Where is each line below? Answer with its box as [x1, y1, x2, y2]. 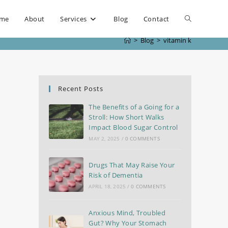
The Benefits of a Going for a [89, 102, 179, 111]
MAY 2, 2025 [89, 135, 120, 142]
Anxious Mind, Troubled [89, 208, 166, 217]
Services [60, 14, 87, 23]
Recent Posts [58, 84, 103, 93]
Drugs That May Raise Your [89, 160, 175, 169]
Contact [143, 14, 169, 23]
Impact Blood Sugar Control [89, 123, 178, 132]
